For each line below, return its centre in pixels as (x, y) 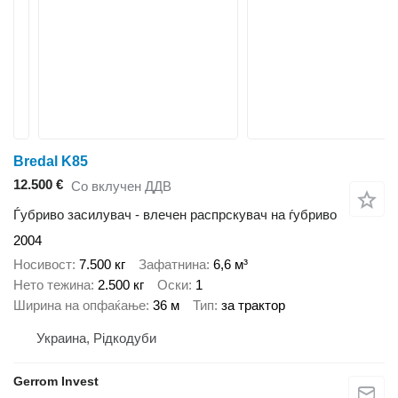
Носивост (43, 264)
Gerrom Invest (56, 382)
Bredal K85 (51, 161)
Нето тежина (52, 284)
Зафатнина (172, 264)
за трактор (253, 305)
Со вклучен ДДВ (121, 186)
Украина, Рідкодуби (96, 338)
